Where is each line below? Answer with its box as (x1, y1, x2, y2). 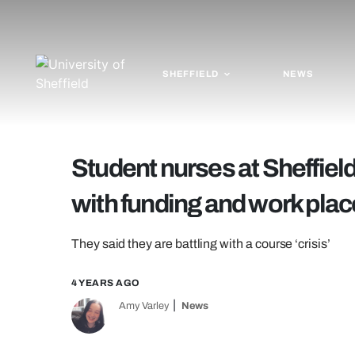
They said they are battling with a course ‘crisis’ (71, 237, 330, 250)
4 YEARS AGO (71, 277, 140, 288)
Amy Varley (119, 300, 169, 311)
